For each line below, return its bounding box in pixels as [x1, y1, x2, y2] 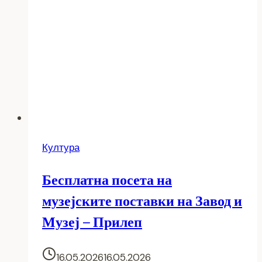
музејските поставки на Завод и [42, 191, 242, 211]
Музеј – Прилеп [42, 212, 142, 232]
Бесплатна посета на [42, 170, 172, 189]
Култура [42, 140, 80, 154]
